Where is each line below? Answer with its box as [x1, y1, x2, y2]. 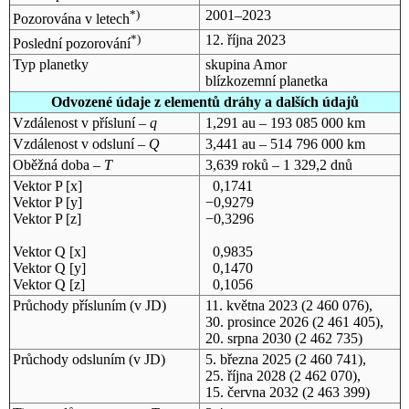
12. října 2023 [204, 31, 286, 47]
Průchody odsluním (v [12, 351, 144, 367]
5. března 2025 [204, 351, 291, 367]
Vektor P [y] [12, 194, 82, 210]
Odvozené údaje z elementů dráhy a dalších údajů [50, 93, 359, 110]
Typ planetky [12, 56, 89, 72]
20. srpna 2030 [204, 330, 291, 346]
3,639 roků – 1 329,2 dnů [204, 156, 352, 173]
